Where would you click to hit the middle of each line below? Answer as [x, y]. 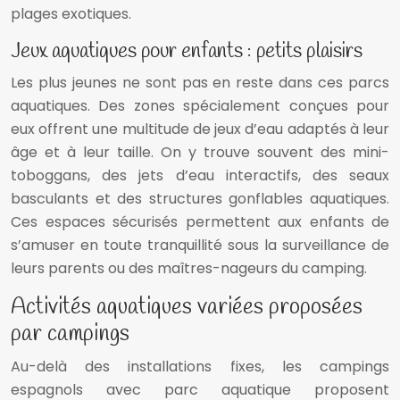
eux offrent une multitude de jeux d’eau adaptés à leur [200, 129]
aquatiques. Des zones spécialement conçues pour [200, 106]
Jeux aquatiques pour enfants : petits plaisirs [187, 52]
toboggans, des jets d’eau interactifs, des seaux [200, 176]
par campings [70, 335]
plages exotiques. [71, 14]
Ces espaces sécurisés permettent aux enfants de [200, 222]
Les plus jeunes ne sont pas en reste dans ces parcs [200, 83]
